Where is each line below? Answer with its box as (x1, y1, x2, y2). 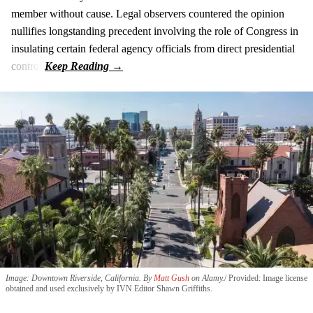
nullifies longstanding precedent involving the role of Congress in (11, 25, 298, 38)
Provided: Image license (226, 272, 307, 283)
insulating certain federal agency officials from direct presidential (11, 43, 295, 55)
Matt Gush (154, 272, 189, 283)
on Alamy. (189, 272, 224, 283)
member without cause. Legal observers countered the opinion (11, 8, 284, 20)
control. (11, 60, 45, 73)
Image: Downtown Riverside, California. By (6, 272, 154, 283)
